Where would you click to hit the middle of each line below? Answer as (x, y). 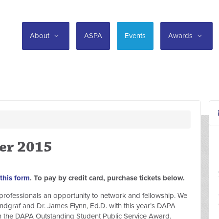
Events (135, 36)
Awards (181, 36)
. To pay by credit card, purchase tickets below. (107, 178)
